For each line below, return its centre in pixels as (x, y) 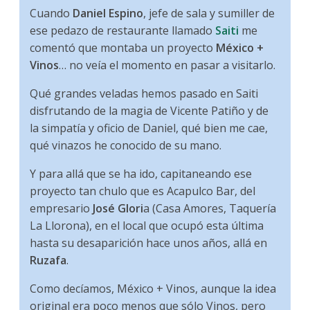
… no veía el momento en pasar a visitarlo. (167, 65)
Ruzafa (48, 260)
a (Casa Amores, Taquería (210, 208)
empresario (62, 208)
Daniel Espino (108, 13)
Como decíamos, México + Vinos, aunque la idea (153, 288)
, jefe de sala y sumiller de (209, 13)
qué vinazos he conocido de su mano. (126, 145)
